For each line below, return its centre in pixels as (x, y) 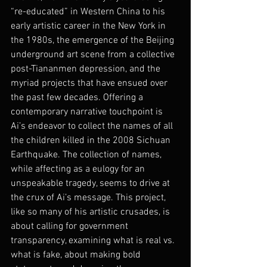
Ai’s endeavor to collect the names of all (93, 126)
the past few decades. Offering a (78, 97)
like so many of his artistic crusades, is (91, 212)
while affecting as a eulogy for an (79, 169)
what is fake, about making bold (77, 255)
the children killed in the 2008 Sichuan (92, 140)
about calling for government (71, 226)
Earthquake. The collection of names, (87, 155)
